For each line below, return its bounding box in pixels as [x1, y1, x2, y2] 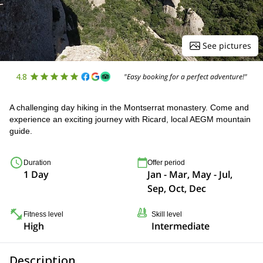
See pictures [203, 40, 251, 51]
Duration [23, 159, 51, 167]
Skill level [151, 210, 182, 218]
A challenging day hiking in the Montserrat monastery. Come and [9, 103, 249, 112]
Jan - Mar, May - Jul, [147, 168, 233, 181]
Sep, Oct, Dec [147, 182, 207, 195]
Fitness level [23, 210, 63, 218]
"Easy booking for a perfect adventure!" [124, 71, 248, 82]
